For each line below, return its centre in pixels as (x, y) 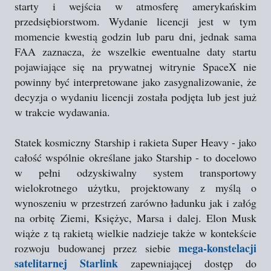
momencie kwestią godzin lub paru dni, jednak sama (135, 36)
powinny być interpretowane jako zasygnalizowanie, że (135, 82)
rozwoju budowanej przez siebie (96, 248)
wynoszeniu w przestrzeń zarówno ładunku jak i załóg (135, 203)
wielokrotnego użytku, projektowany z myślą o (135, 188)
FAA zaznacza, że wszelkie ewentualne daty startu (135, 51)
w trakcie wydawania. (62, 112)
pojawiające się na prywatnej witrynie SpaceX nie (135, 67)
